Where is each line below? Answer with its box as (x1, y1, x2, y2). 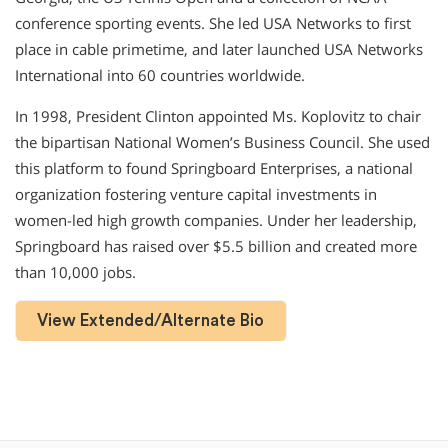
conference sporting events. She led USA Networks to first (15, 14, 411, 34)
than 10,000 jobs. (15, 262, 136, 282)
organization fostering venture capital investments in (15, 184, 377, 204)
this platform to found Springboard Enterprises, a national (15, 158, 413, 178)
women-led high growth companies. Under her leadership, (15, 210, 417, 230)
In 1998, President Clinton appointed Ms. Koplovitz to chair (15, 106, 421, 126)
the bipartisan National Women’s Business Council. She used (15, 132, 430, 152)
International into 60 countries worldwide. (15, 66, 305, 86)
